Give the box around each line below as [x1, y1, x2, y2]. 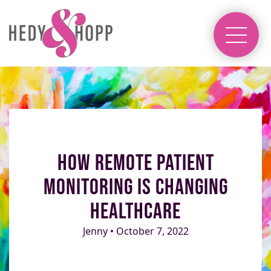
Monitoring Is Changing [43, 174, 228, 201]
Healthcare [90, 198, 181, 225]
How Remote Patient [57, 150, 214, 177]
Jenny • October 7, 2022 [82, 224, 189, 238]
